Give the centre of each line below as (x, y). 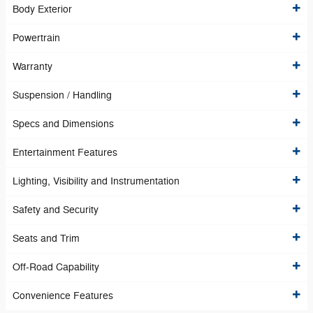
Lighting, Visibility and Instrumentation (96, 182)
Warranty (32, 67)
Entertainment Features (65, 153)
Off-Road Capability (56, 268)
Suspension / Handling (62, 96)
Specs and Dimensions (63, 124)
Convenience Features (63, 296)
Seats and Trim (46, 239)
